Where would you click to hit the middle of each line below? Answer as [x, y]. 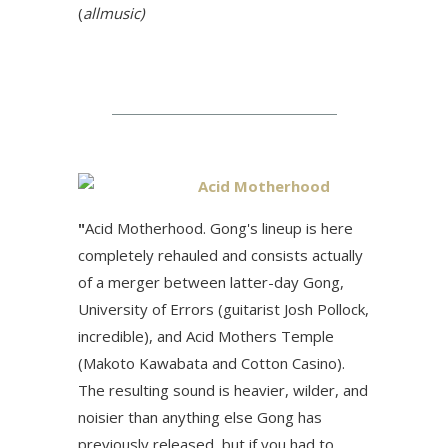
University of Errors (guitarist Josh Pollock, [223, 309]
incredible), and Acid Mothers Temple [206, 336]
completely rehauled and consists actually [220, 255]
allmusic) [113, 13]
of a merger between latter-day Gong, [211, 282]
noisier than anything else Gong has [200, 417]
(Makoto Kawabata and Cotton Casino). [211, 363]
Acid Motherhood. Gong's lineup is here [219, 228]
